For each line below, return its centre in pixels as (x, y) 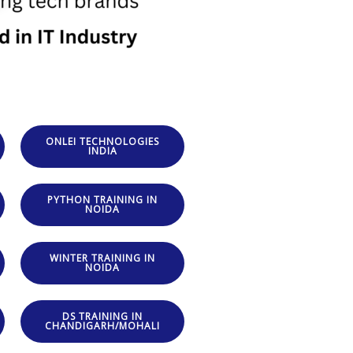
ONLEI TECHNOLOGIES (102, 142)
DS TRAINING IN (102, 317)
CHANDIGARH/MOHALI (102, 326)
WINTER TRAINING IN (102, 258)
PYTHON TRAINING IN (102, 200)
